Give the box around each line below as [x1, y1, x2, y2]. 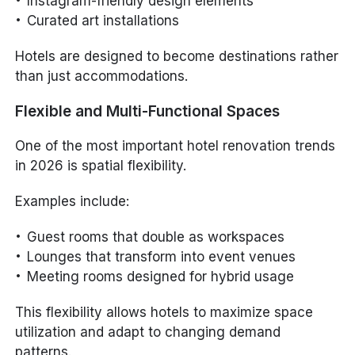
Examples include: [15, 193, 130, 210]
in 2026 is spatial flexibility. [15, 158, 187, 174]
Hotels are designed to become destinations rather [15, 48, 339, 65]
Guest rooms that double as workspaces [27, 229, 285, 246]
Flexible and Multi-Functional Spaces [15, 102, 281, 121]
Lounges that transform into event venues [27, 249, 296, 265]
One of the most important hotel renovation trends [15, 138, 336, 155]
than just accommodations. [15, 68, 189, 85]
